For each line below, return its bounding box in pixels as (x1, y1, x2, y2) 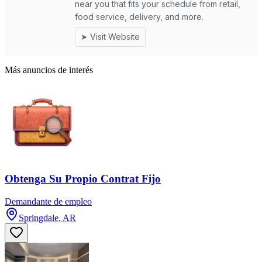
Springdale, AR (19, 213, 76, 223)
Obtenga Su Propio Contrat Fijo (5, 173, 161, 185)
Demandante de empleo (5, 196, 92, 207)
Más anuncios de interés (5, 64, 93, 75)
